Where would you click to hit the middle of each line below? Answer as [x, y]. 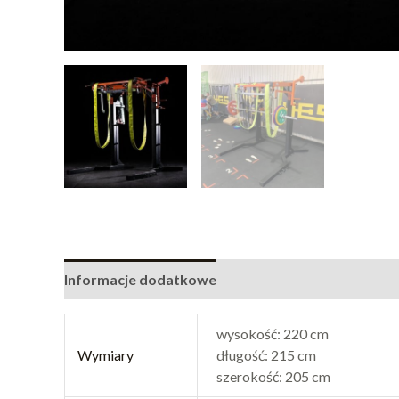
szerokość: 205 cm [274, 376]
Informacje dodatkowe [140, 279]
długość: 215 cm [267, 354]
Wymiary [106, 354]
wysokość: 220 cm [273, 333]
